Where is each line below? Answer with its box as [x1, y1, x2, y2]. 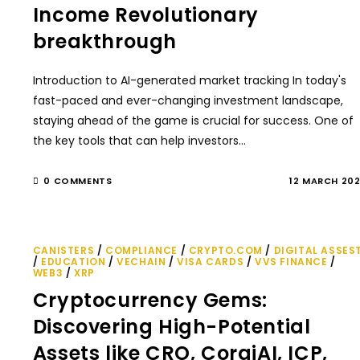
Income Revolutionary [32, 2, 259, 28]
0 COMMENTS [43, 174, 112, 187]
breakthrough [32, 28, 178, 55]
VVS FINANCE [255, 255, 328, 268]
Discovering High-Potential [32, 313, 311, 340]
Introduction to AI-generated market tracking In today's [32, 72, 346, 88]
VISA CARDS [177, 255, 244, 268]
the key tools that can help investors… [32, 133, 246, 149]
